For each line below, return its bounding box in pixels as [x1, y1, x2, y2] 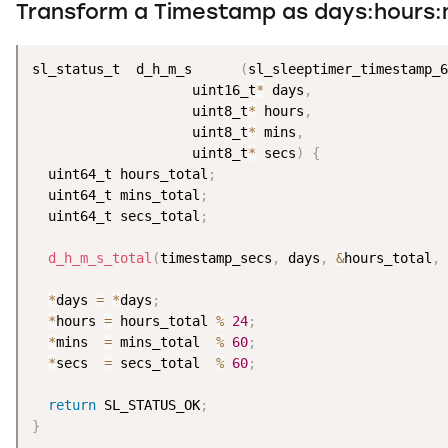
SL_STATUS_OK [96, 396, 200, 413]
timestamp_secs [160, 249, 272, 266]
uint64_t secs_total [32, 207, 200, 224]
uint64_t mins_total [32, 186, 200, 203]
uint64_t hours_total [32, 165, 208, 182]
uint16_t [32, 81, 256, 98]
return [48, 396, 96, 413]
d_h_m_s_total [48, 249, 152, 266]
